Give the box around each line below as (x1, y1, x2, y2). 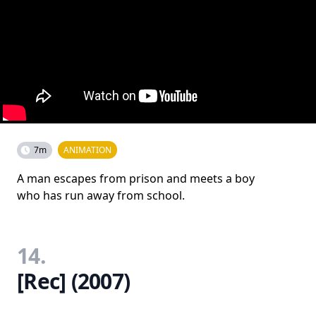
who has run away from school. (17, 188, 185, 203)
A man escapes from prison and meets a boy (17, 171, 255, 186)
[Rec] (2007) (17, 267, 130, 296)
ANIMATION (63, 144, 111, 156)
